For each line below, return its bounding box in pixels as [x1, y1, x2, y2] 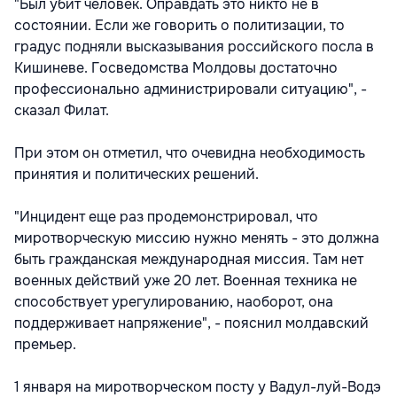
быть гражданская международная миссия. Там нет [14, 250, 363, 269]
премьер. [14, 335, 76, 354]
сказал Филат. [14, 101, 109, 120]
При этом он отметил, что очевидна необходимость [14, 144, 365, 162]
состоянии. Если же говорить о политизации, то [14, 16, 345, 35]
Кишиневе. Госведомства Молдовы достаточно [14, 58, 338, 77]
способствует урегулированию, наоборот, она [14, 292, 333, 311]
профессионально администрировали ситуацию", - [14, 80, 367, 98]
